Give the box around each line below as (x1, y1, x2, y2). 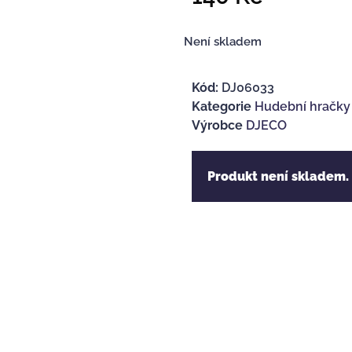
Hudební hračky (255, 98, 350, 114)
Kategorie (192, 98, 251, 114)
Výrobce (192, 117, 243, 133)
